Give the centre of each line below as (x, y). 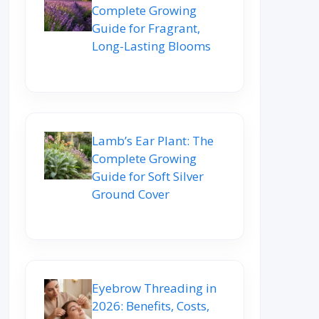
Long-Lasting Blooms (151, 46)
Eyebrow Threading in (154, 288)
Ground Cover (131, 194)
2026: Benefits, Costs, (151, 306)
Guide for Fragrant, (146, 28)
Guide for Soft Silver (148, 176)
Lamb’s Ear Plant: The (153, 140)
